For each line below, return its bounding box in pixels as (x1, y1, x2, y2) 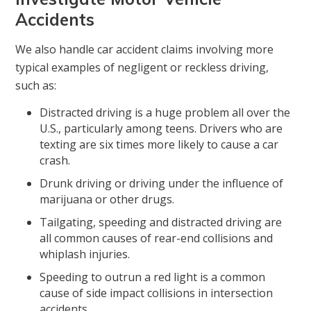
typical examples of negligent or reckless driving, (15, 60, 269, 76)
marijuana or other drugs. (40, 192, 175, 208)
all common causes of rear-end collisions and (40, 230, 274, 246)
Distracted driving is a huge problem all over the (40, 105, 291, 121)
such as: (15, 78, 57, 94)
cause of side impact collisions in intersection (40, 285, 274, 301)
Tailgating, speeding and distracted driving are (40, 215, 283, 230)
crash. (40, 153, 71, 169)
